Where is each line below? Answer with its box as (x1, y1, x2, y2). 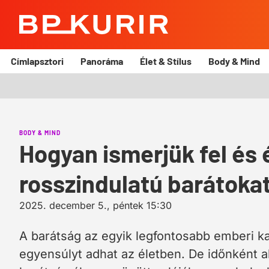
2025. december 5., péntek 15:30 (19, 199, 172, 211)
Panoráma (80, 55, 123, 67)
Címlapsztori (10, 55, 64, 67)
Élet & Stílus (139, 55, 192, 67)
